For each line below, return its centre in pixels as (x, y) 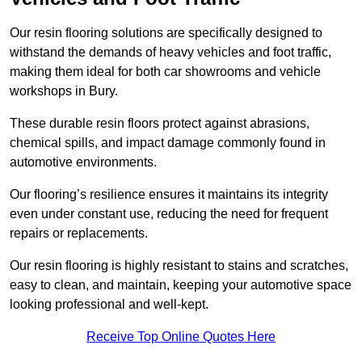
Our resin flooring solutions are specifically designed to (166, 33)
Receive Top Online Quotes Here (181, 337)
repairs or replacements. (80, 234)
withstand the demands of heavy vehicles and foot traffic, (170, 53)
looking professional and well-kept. (109, 305)
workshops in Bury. (64, 91)
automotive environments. (85, 162)
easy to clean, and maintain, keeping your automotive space (181, 285)
